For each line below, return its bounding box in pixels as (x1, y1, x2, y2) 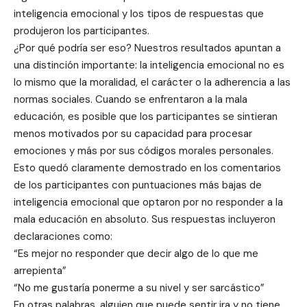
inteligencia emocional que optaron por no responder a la (14, 195, 283, 209)
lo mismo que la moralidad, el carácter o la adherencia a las (14, 75, 291, 89)
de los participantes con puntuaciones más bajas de (14, 177, 262, 192)
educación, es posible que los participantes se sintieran (14, 109, 278, 123)
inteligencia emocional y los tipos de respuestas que (14, 6, 264, 21)
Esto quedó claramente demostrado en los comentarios (14, 160, 281, 175)
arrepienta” (14, 263, 66, 278)
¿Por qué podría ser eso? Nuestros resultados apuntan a (14, 40, 281, 55)
